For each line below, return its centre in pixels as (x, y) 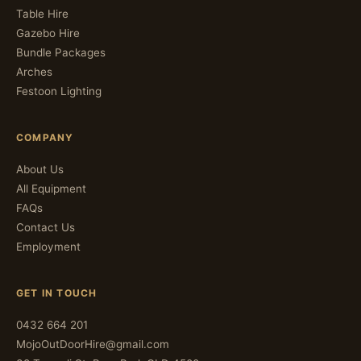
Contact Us (46, 227)
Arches (34, 72)
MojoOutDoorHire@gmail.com (93, 344)
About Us (40, 169)
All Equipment (51, 189)
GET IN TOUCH (57, 293)
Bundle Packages (61, 52)
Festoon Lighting (59, 91)
